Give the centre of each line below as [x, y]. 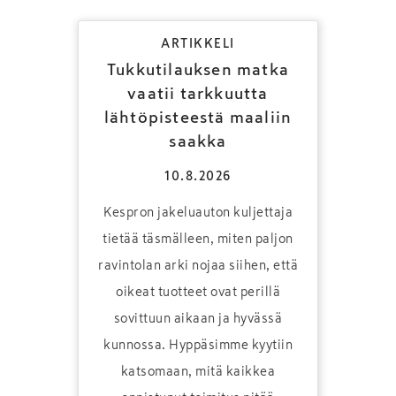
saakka [198, 141]
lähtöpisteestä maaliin [198, 118]
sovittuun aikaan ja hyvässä [198, 318]
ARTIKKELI [198, 43]
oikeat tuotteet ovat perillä [198, 292]
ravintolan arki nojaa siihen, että [198, 265]
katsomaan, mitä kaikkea [198, 371]
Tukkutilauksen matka [198, 70]
